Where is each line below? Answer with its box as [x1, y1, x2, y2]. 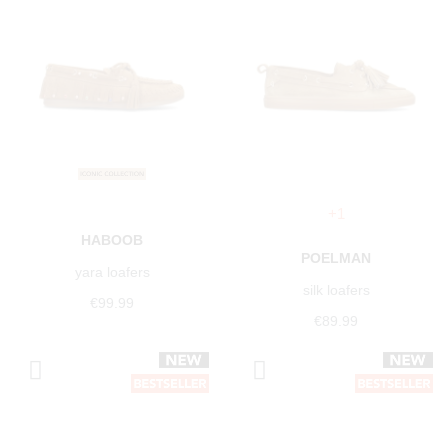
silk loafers [302, 282, 370, 299]
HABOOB [81, 232, 143, 249]
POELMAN [301, 250, 371, 267]
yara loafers [74, 264, 150, 281]
